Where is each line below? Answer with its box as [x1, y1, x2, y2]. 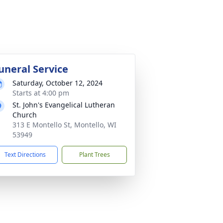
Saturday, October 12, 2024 [12, 78, 103, 88]
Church [12, 110, 37, 119]
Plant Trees [79, 150, 110, 159]
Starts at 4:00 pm [12, 88, 69, 98]
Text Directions [4, 150, 46, 159]
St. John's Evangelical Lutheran [12, 100, 115, 110]
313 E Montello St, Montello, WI [12, 120, 116, 129]
